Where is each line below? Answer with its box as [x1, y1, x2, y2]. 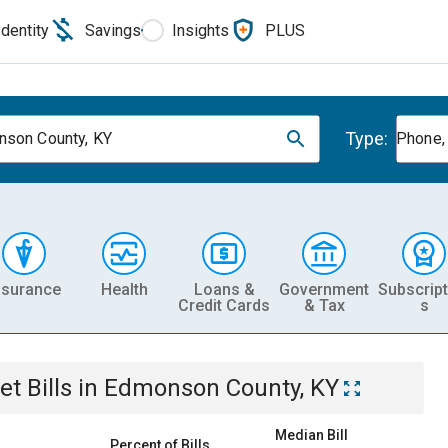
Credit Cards [178, 295, 270, 315]
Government [279, 279, 369, 299]
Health [100, 279, 148, 299]
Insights [172, 20, 229, 40]
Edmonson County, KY [104, 374, 339, 402]
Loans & [193, 279, 255, 299]
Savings [85, 20, 141, 40]
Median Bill [275, 427, 348, 443]
